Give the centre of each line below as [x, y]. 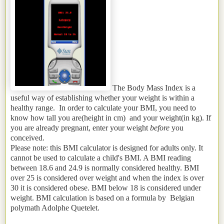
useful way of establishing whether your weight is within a [102, 98]
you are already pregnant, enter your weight [80, 128]
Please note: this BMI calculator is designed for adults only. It [107, 148]
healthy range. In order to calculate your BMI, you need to [103, 108]
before [160, 128]
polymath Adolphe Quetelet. [55, 208]
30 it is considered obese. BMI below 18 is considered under [106, 188]
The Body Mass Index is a [153, 88]
